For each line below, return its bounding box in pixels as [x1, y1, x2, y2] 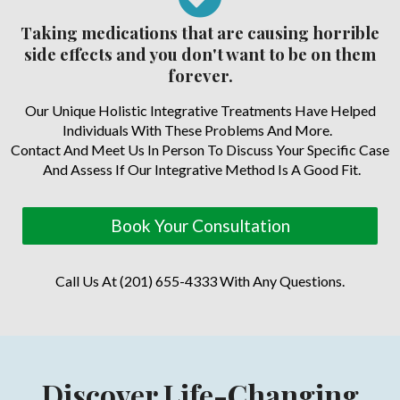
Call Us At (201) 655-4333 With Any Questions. [55, 272, 345, 290]
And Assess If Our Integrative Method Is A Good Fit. [39, 160, 361, 178]
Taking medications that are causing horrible [21, 21, 379, 45]
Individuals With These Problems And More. [62, 121, 337, 138]
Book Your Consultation [110, 215, 290, 237]
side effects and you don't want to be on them [24, 43, 376, 66]
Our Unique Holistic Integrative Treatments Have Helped [24, 101, 376, 119]
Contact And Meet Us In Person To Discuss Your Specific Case [11, 140, 389, 158]
